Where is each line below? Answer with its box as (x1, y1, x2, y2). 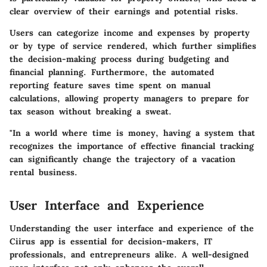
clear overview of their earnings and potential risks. (10, 6, 238, 17)
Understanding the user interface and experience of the (10, 222, 254, 234)
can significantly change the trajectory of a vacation (10, 154, 235, 165)
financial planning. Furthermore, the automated (10, 67, 214, 78)
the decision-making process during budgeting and (10, 54, 229, 65)
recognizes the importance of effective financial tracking (10, 141, 254, 152)
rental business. (10, 167, 77, 178)
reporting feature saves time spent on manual (10, 80, 210, 91)
